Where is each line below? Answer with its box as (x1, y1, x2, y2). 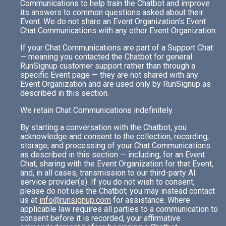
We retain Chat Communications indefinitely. (20, 105, 174, 115)
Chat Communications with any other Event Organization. (20, 26, 217, 35)
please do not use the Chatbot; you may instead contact (20, 186, 215, 196)
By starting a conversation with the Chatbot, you (20, 123, 187, 132)
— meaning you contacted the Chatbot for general (20, 52, 192, 62)
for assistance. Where (111, 195, 190, 205)
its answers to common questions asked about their (20, 8, 203, 17)
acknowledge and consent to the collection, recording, (20, 132, 209, 141)
